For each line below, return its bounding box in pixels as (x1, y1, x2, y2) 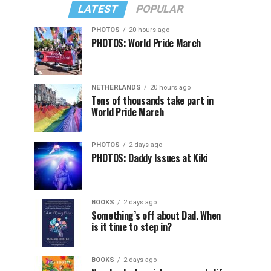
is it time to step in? (91, 220, 172, 234)
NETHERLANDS (91, 83, 141, 91)
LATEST (76, 3, 120, 15)
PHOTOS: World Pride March (91, 36, 201, 50)
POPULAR (134, 3, 185, 15)
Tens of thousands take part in (91, 93, 214, 108)
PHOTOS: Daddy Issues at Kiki (91, 151, 208, 165)
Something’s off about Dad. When (91, 208, 221, 223)
